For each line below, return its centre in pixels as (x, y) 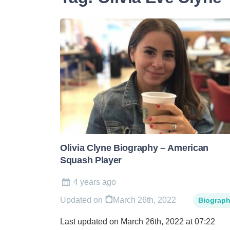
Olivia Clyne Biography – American (135, 148)
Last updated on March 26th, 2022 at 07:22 (138, 221)
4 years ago (95, 182)
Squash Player (91, 160)
